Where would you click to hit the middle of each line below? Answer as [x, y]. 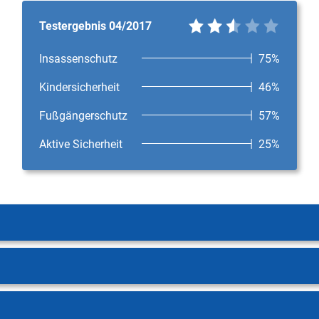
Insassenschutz [79, 59]
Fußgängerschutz [84, 116]
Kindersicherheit [80, 87]
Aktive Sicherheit [81, 144]
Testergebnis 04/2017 [96, 26]
